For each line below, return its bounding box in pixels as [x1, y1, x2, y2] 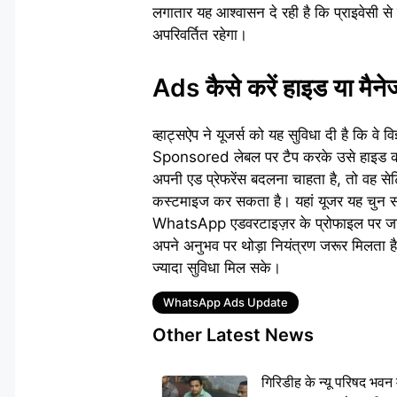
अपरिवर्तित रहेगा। [152, 26, 247, 43]
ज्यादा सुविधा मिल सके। [152, 258, 281, 276]
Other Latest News [152, 323, 314, 346]
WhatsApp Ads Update [163, 294, 288, 309]
